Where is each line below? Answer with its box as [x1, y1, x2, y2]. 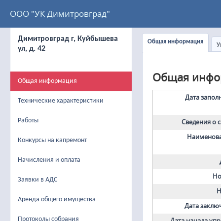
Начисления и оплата [18, 156, 80, 164]
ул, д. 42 [18, 45, 45, 53]
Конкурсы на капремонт [18, 137, 87, 144]
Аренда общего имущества [18, 196, 96, 203]
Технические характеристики [18, 97, 104, 105]
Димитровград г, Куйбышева [18, 35, 118, 43]
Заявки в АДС [18, 176, 57, 184]
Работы [18, 117, 38, 124]
